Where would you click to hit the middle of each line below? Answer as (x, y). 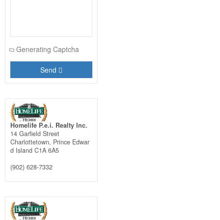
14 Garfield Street (35, 133)
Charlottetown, (31, 142)
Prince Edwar (71, 142)
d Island (21, 150)
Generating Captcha (47, 49)
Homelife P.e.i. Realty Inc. (49, 125)
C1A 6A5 (46, 150)
